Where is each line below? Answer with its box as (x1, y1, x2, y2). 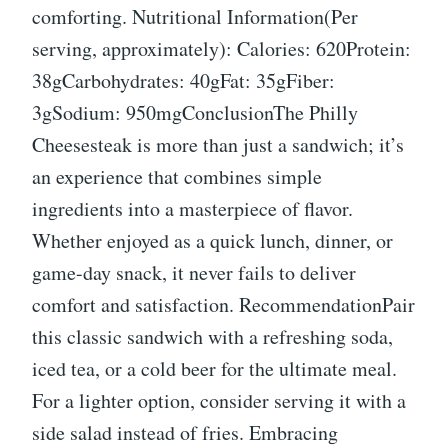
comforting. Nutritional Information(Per (32, 3, 358, 31)
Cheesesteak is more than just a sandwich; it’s (32, 131, 404, 159)
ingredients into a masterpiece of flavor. (32, 195, 353, 223)
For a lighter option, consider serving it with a (32, 387, 406, 415)
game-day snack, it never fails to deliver (32, 259, 356, 287)
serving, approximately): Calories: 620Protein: (32, 35, 411, 63)
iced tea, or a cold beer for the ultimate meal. (32, 355, 397, 383)
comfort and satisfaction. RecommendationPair (32, 291, 415, 319)
